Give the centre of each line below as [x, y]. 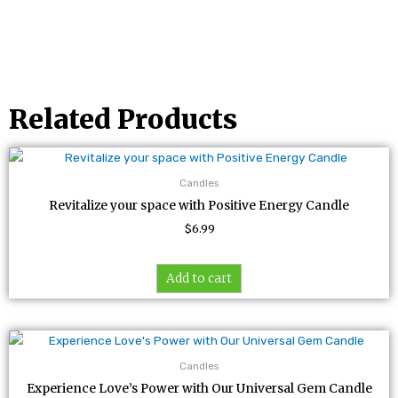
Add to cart [199, 278]
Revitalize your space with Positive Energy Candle [199, 205]
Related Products [123, 119]
